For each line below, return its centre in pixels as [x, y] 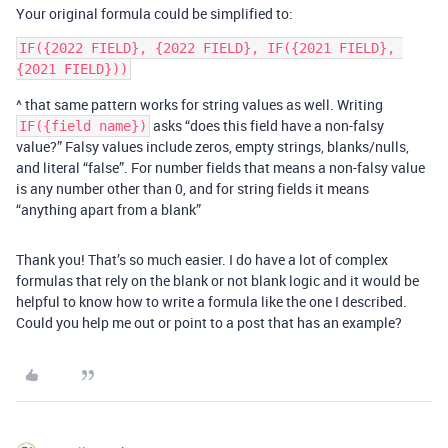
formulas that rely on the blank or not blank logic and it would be [217, 280]
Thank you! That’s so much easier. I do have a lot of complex [202, 259]
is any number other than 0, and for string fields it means [192, 188]
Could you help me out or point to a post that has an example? [209, 322]
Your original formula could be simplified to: [154, 13]
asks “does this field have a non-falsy [267, 125]
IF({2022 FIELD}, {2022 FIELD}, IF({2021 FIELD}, [207, 48]
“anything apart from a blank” [108, 209]
